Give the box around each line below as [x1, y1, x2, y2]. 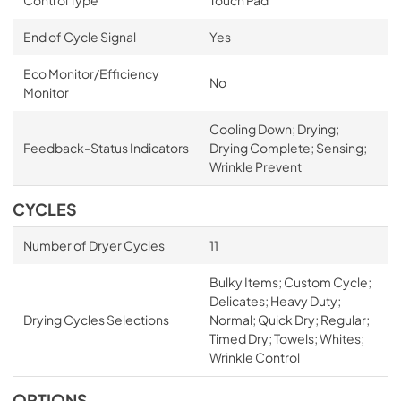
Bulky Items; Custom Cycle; [209, 273, 371, 290]
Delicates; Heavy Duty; [209, 292, 341, 309]
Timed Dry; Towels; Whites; [209, 329, 364, 346]
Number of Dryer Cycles [22, 236, 165, 253]
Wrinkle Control [209, 348, 300, 365]
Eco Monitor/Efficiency [22, 64, 159, 81]
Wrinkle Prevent [209, 158, 302, 175]
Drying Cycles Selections [22, 311, 169, 328]
